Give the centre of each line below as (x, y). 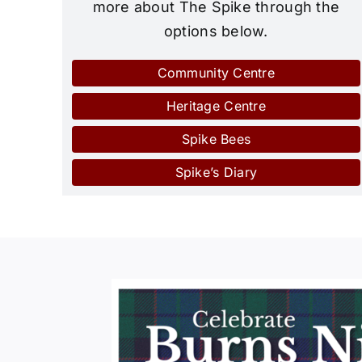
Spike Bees (216, 139)
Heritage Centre (216, 106)
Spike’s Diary (216, 173)
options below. (216, 32)
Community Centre (216, 73)
